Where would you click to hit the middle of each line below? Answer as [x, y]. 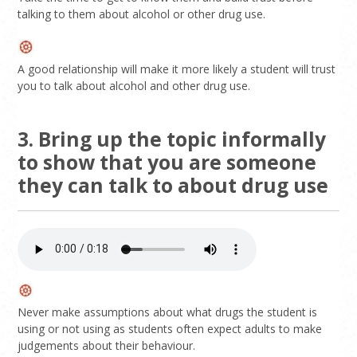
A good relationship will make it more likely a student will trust [177, 69]
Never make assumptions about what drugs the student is [168, 312]
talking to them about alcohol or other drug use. [142, 14]
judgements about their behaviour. [107, 345]
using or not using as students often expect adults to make [170, 328]
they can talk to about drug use [173, 185]
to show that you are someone [167, 162]
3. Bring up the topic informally [172, 139]
